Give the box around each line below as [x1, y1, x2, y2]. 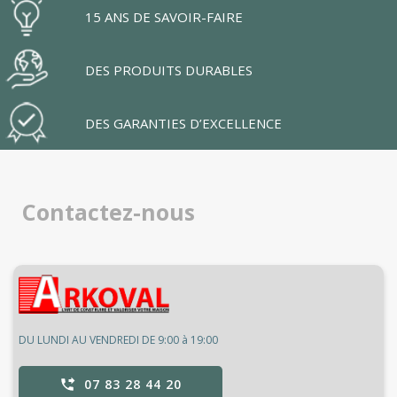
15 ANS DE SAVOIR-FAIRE [85, 8, 243, 27]
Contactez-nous [22, 197, 195, 228]
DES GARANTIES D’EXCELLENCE [85, 114, 282, 133]
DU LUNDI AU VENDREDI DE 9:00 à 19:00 [19, 332, 218, 348]
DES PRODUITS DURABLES [85, 61, 253, 80]
